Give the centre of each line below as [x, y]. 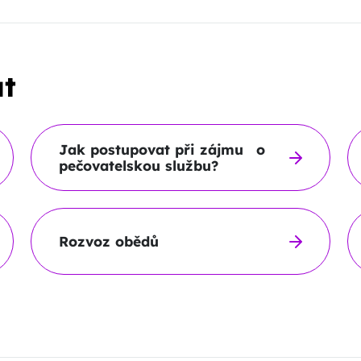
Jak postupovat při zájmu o [162, 149]
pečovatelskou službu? [138, 165]
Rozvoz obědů [108, 241]
